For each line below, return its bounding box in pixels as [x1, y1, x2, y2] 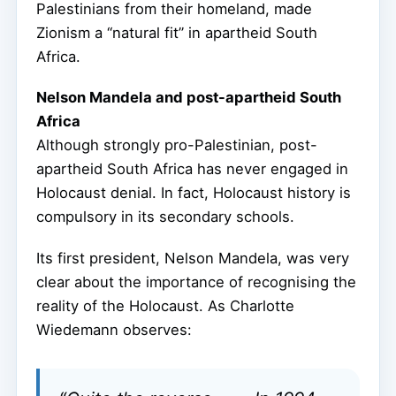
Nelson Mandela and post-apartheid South [36, 88, 341, 107]
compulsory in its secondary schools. [36, 208, 294, 226]
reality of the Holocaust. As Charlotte [36, 297, 294, 316]
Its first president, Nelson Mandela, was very [36, 249, 349, 268]
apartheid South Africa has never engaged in [36, 160, 348, 179]
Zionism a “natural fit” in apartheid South [36, 23, 317, 42]
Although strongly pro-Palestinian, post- [36, 136, 317, 155]
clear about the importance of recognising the [36, 273, 356, 292]
